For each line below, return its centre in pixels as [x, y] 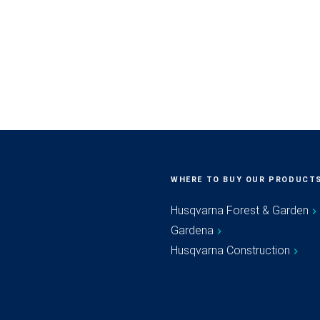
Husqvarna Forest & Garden [240, 210]
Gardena [192, 230]
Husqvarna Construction [230, 250]
